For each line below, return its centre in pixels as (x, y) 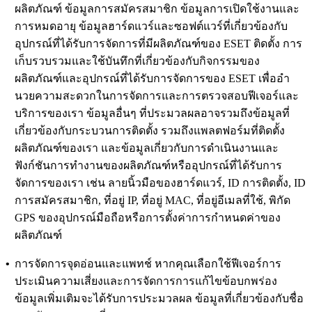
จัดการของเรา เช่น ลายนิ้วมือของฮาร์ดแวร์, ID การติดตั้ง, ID (160, 182)
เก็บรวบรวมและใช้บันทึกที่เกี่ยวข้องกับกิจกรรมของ (137, 61)
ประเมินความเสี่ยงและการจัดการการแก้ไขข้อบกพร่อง (146, 281)
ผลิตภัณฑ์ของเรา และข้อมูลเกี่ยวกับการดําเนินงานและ (147, 148)
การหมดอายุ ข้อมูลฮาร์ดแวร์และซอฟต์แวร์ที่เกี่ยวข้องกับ (151, 26)
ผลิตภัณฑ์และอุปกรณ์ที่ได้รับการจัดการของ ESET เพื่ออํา (152, 78)
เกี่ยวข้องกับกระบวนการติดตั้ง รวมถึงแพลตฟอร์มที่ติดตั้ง (150, 130)
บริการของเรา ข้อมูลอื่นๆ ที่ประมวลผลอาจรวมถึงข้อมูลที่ (152, 113)
